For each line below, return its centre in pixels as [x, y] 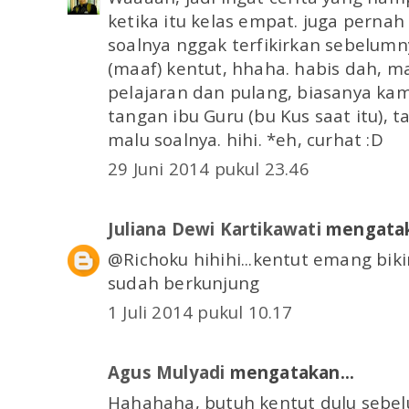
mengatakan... [290, 372]
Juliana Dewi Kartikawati [215, 229]
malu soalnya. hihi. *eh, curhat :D [246, 139]
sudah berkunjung [184, 282]
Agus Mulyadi [167, 372]
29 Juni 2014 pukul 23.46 [209, 169]
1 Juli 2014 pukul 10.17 [200, 312]
